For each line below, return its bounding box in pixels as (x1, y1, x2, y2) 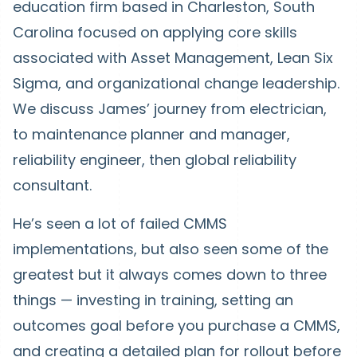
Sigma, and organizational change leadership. (13, 73, 339, 93)
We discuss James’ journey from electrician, (13, 99, 327, 119)
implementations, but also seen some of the (13, 239, 328, 259)
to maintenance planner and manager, (13, 124, 290, 144)
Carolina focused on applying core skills (13, 22, 297, 42)
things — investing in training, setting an (13, 290, 293, 310)
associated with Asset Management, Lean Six (13, 48, 333, 68)
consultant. (13, 175, 92, 195)
